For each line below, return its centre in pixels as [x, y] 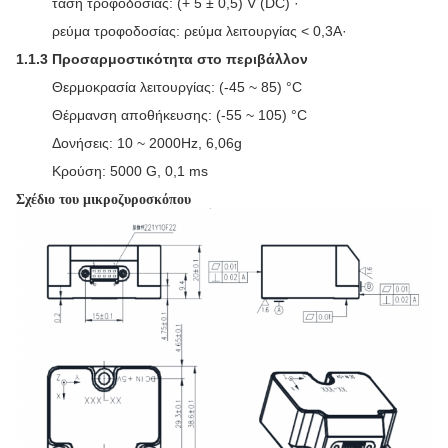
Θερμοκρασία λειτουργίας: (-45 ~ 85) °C [177, 87]
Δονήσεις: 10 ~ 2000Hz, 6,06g [147, 143]
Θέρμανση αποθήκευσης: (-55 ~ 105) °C [179, 115]
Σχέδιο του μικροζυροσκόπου [103, 199]
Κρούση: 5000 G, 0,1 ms [130, 171]
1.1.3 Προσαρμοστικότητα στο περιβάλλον [162, 59]
